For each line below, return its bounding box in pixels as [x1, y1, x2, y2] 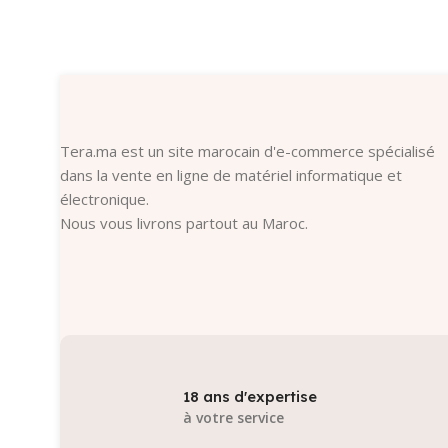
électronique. [60, 188, 149, 209]
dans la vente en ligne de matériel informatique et [60, 164, 402, 185]
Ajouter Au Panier [77, 14, 190, 33]
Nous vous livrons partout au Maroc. [60, 212, 308, 233]
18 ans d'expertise [183, 387, 317, 407]
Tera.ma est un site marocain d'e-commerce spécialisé [60, 140, 435, 161]
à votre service [183, 408, 284, 428]
